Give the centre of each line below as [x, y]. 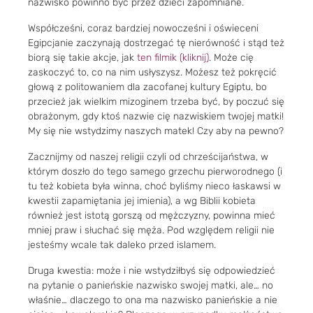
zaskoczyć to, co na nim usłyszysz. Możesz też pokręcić [152, 72]
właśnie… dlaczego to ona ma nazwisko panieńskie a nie [153, 300]
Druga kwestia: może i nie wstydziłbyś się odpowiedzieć [152, 270]
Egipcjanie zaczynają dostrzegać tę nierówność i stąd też [156, 43]
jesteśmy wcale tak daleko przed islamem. [122, 245]
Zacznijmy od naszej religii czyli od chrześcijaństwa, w [148, 156]
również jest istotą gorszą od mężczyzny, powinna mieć [152, 215]
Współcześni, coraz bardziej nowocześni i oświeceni [143, 28]
